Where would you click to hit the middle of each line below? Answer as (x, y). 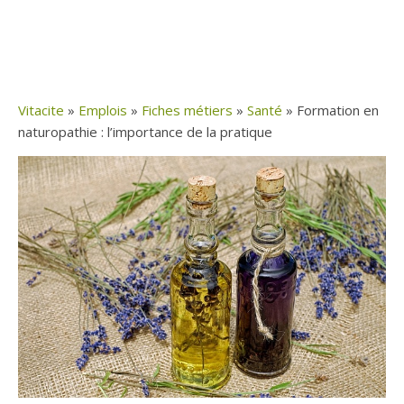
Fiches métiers (187, 110)
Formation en (338, 110)
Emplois (103, 110)
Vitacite (41, 110)
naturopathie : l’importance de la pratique (145, 132)
